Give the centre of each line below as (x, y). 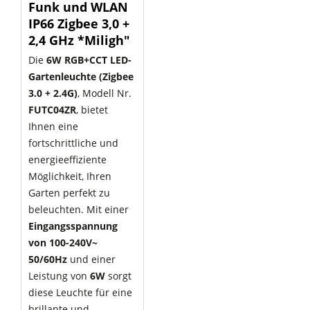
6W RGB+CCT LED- (89, 60)
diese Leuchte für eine (80, 292)
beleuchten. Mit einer (79, 209)
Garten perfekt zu (69, 193)
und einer (91, 259)
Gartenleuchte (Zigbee (81, 76)
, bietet (92, 110)
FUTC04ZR (52, 110)
